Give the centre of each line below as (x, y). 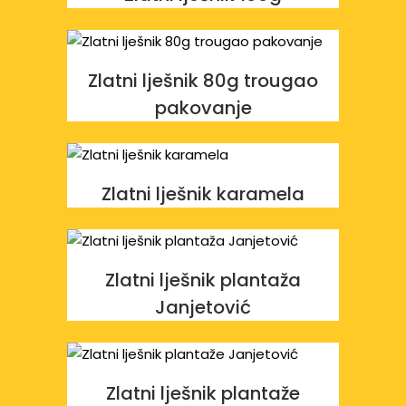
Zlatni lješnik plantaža (203, 280)
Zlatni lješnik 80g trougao (203, 81)
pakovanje (203, 108)
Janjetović (203, 307)
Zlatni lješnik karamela (203, 194)
